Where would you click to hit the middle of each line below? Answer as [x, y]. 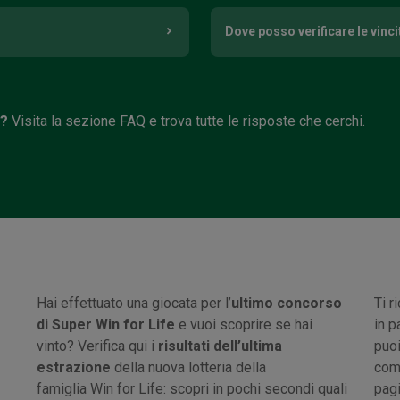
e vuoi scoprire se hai [244, 324]
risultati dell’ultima [221, 346]
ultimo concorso [287, 303]
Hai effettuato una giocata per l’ [134, 303]
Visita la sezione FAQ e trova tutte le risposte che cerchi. [187, 121]
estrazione [74, 367]
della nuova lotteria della [189, 367]
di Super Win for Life [106, 324]
